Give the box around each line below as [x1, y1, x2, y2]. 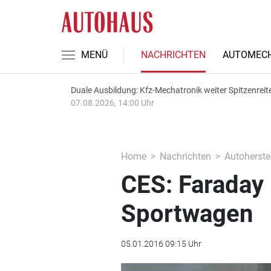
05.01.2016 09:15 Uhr [120, 239, 201, 249]
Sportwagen [120, 200, 253, 228]
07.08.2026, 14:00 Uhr [71, 98, 154, 108]
